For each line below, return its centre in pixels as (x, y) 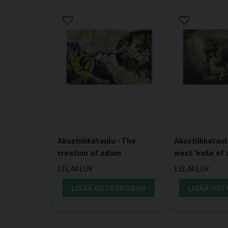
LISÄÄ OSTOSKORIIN (109, 188)
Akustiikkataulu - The (97, 141)
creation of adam (89, 153)
